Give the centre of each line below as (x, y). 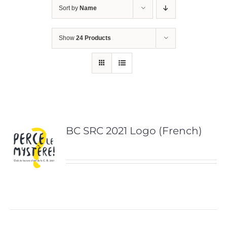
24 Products (93, 38)
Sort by (69, 8)
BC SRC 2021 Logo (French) (134, 130)
